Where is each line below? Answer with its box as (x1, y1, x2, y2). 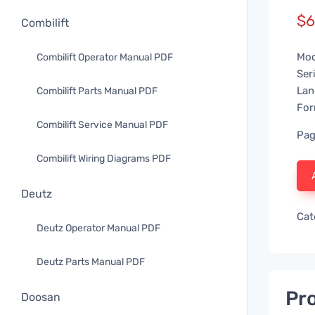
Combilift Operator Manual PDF (37, 51, 173, 63)
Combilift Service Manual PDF (37, 119, 168, 131)
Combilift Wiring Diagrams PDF (37, 153, 171, 165)
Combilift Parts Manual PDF (37, 85, 157, 97)
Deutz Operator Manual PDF (37, 222, 160, 234)
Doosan (21, 290, 60, 304)
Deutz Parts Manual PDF (37, 256, 145, 268)
